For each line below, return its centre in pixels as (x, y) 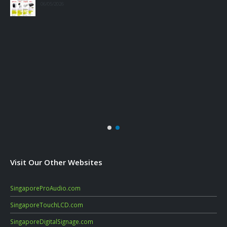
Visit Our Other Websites (56, 162)
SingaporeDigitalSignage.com (52, 221)
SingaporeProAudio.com (45, 188)
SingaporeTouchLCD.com (47, 205)
